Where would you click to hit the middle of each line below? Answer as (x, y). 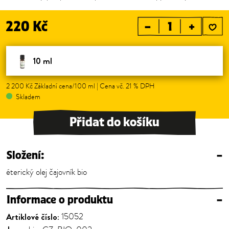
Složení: (26, 156)
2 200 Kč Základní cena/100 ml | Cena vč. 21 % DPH (81, 86)
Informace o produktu (60, 200)
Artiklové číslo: (33, 217)
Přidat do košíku (114, 122)
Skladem (27, 97)
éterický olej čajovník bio (47, 172)
